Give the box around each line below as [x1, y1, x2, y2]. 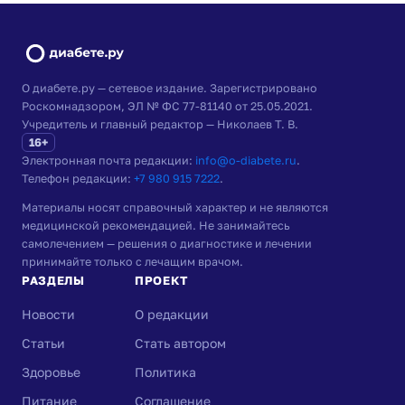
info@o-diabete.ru [195, 153, 297, 167]
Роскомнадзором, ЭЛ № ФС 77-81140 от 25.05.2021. [22, 99, 313, 113]
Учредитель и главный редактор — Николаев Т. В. [22, 117, 298, 131]
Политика [135, 363, 196, 380]
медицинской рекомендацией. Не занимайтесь [22, 218, 290, 232]
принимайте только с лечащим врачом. [22, 254, 243, 268]
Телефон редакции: [22, 171, 134, 185]
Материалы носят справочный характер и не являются [22, 200, 328, 214]
